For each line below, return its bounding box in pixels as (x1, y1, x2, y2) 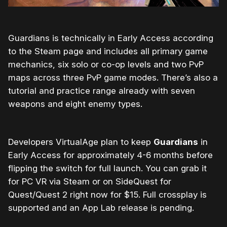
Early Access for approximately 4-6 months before (8, 149, 213, 160)
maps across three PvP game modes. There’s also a (8, 72, 218, 83)
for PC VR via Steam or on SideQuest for (8, 176, 171, 186)
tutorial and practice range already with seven (8, 85, 195, 96)
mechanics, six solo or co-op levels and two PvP (8, 59, 204, 69)
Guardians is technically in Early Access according (8, 32, 213, 43)
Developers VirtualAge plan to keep (8, 136, 154, 147)
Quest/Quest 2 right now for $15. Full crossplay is (8, 189, 207, 200)
